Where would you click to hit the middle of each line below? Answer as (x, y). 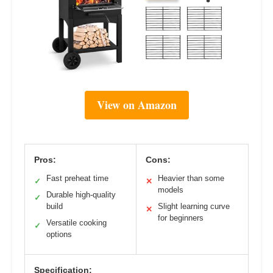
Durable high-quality (81, 194)
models (171, 190)
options (59, 234)
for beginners (181, 218)
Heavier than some (191, 178)
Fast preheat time (77, 178)
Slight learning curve (194, 206)
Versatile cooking (76, 222)
